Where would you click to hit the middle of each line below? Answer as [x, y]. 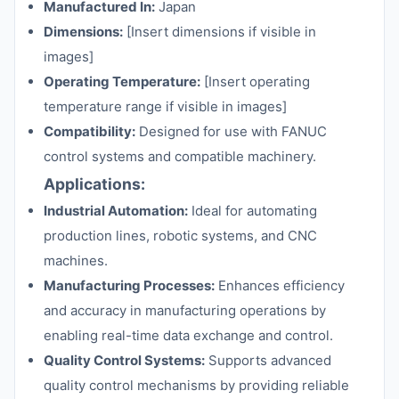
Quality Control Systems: [124, 360]
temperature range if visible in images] [165, 106]
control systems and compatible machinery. [180, 156]
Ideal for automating [252, 211]
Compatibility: [90, 131]
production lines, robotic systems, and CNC [180, 236]
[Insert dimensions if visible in [220, 32]
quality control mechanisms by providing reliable [196, 385]
